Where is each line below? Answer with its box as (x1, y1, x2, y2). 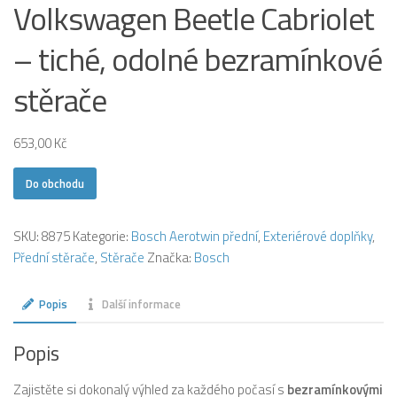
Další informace (102, 294, 182, 313)
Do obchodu (26, 174, 84, 192)
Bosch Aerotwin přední (131, 225, 258, 246)
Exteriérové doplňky (263, 225, 372, 246)
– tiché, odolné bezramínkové (13, 35, 382, 83)
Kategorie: (73, 225, 131, 246)
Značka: (147, 246, 194, 268)
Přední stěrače (13, 246, 95, 268)
